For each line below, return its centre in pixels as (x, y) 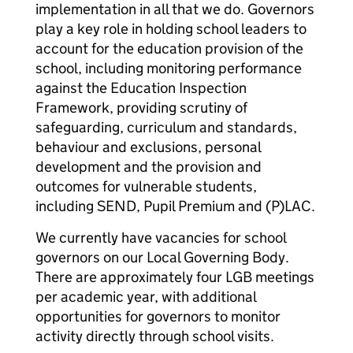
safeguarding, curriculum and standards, (166, 127)
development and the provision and (149, 167)
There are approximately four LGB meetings (175, 277)
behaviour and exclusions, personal (148, 147)
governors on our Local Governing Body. (162, 257)
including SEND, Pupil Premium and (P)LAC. (175, 206)
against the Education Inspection (141, 88)
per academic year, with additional (146, 297)
